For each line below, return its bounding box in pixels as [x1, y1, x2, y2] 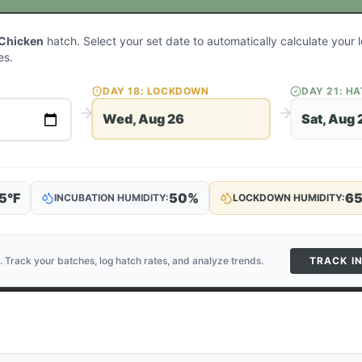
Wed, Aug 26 [103, 111, 184, 127]
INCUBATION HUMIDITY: [54, 192, 169, 204]
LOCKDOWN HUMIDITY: [233, 192, 345, 204]
